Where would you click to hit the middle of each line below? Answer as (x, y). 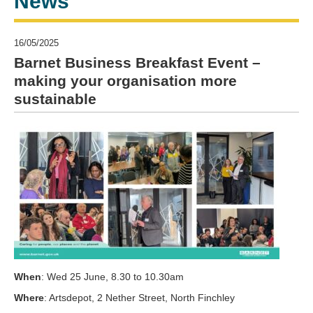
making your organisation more (125, 81)
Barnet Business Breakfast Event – (137, 63)
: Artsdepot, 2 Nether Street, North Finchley (139, 298)
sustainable (55, 99)
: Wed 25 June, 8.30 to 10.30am (112, 277)
